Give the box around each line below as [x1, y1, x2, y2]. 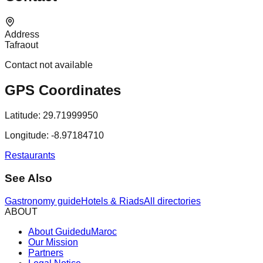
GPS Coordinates [5, 82, 121, 99]
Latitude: [5, 110, 41, 121]
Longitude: [5, 130, 49, 141]
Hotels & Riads [81, 195, 144, 206]
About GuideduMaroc [28, 226, 117, 237]
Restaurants [5, 150, 55, 161]
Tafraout [5, 40, 38, 50]
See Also [5, 171, 52, 184]
